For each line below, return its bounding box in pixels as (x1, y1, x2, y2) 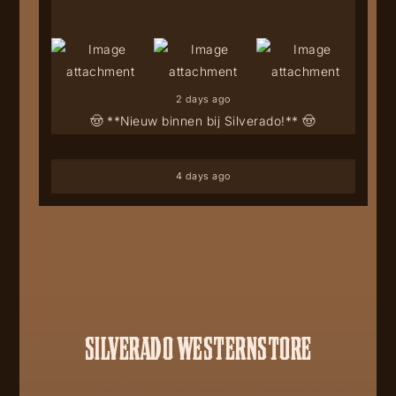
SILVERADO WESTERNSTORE (84, 331, 312, 364)
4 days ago (175, 170, 231, 183)
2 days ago (175, 93, 231, 106)
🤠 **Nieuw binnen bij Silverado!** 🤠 (90, 113, 316, 129)
